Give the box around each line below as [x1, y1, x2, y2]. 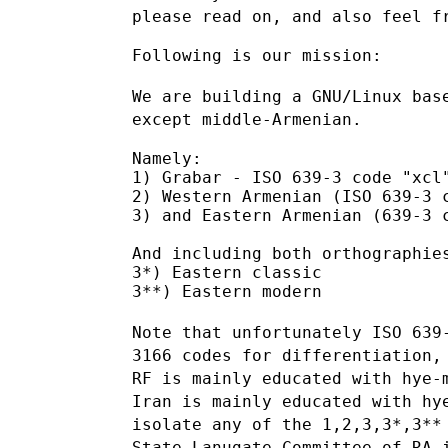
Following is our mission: [132, 45, 382, 65]
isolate [132, 414, 212, 434]
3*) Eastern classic [132, 262, 322, 282]
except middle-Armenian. [132, 109, 362, 129]
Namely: [132, 148, 202, 168]
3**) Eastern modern [132, 281, 322, 301]
